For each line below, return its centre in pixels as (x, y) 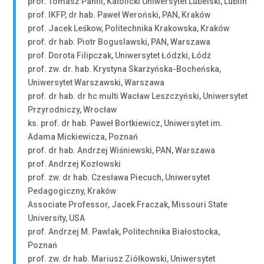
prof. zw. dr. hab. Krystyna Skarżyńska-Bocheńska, (125, 69)
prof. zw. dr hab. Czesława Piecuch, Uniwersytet (119, 177)
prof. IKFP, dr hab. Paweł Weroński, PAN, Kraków (119, 15)
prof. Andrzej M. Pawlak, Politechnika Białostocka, (124, 232)
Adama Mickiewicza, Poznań (83, 137)
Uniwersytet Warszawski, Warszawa (96, 82)
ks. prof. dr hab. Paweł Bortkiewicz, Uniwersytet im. (126, 123)
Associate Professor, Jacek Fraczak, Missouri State (128, 204)
